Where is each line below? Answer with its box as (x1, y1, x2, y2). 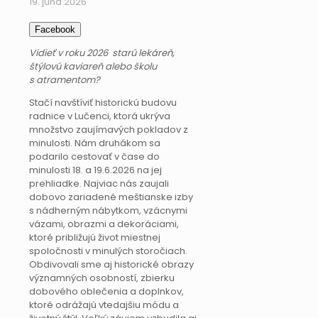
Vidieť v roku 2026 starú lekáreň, (29, 45, 175, 60)
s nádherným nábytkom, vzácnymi (29, 203, 187, 217)
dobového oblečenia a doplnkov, (29, 284, 184, 298)
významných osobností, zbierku (29, 270, 175, 285)
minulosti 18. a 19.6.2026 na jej (29, 163, 162, 177)
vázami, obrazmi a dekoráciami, (29, 216, 179, 231)
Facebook (35, 23, 75, 35)
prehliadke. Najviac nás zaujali (29, 176, 169, 190)
